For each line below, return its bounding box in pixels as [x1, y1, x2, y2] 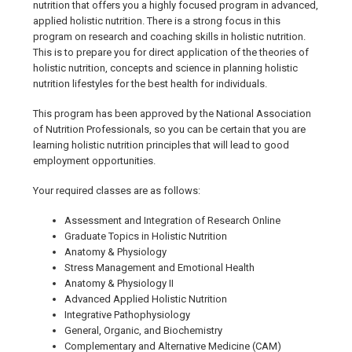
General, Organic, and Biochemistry [64, 324, 222, 337]
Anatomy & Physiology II [64, 277, 174, 290]
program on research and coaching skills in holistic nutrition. [33, 31, 306, 43]
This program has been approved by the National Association [33, 108, 311, 120]
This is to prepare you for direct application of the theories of [33, 46, 309, 59]
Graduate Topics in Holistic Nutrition [64, 230, 227, 243]
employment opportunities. [33, 155, 156, 167]
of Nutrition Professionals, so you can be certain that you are [33, 123, 306, 136]
